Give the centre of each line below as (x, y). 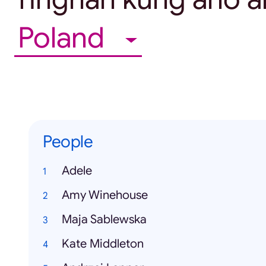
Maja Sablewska (104, 220)
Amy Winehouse (105, 195)
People (68, 142)
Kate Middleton (103, 244)
